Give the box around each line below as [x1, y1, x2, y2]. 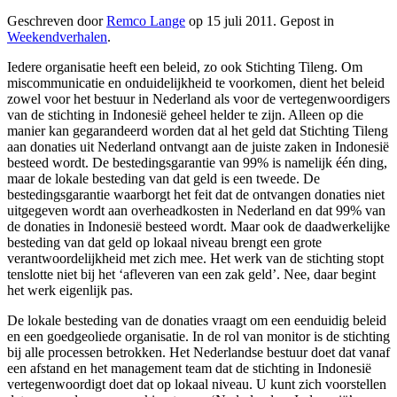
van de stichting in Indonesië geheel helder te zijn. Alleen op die [7, 106, 363, 122]
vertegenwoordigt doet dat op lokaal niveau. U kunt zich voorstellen [7, 376, 386, 392]
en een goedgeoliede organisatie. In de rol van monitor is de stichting [7, 328, 390, 344]
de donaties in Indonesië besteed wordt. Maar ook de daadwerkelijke [7, 218, 390, 234]
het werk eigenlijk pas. [7, 282, 133, 298]
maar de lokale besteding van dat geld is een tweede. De [7, 170, 320, 186]
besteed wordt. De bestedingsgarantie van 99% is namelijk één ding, [7, 154, 387, 170]
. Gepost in [273, 12, 334, 28]
